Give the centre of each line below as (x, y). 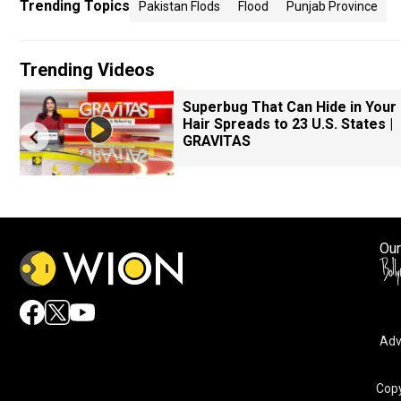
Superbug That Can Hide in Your (290, 107)
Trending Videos (87, 70)
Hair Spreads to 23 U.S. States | (288, 124)
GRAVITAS (217, 141)
